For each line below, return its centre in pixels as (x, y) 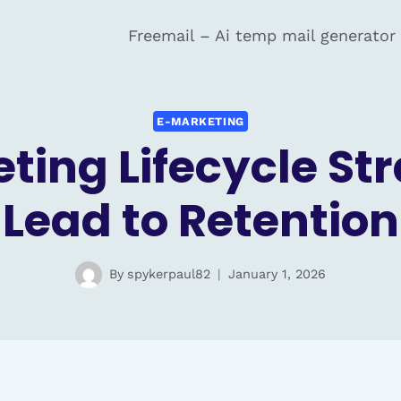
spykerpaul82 (168, 274)
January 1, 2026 (277, 274)
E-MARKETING (200, 121)
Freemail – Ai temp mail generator (261, 35)
